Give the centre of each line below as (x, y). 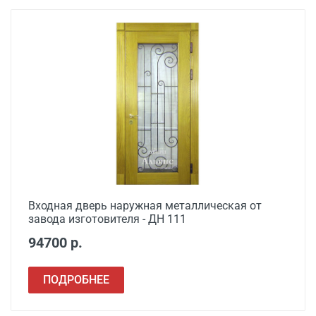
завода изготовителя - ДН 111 (107, 219)
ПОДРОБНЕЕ (76, 280)
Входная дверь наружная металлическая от (145, 206)
